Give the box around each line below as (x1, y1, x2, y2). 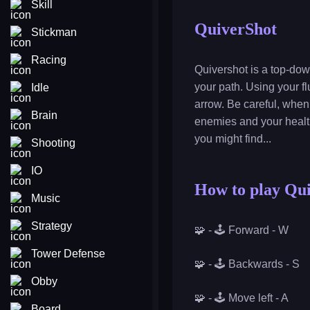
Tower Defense (31, 248, 105, 259)
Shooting (31, 137, 75, 149)
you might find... (194, 133, 271, 145)
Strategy (31, 220, 72, 232)
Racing (31, 54, 66, 66)
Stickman (31, 26, 77, 38)
